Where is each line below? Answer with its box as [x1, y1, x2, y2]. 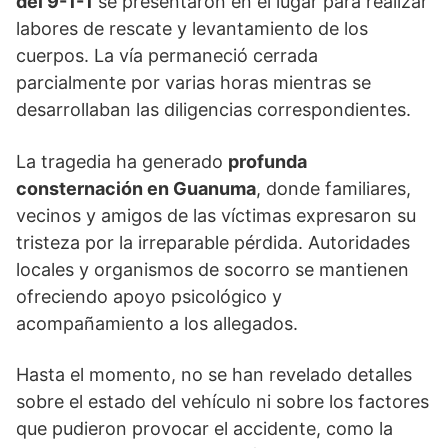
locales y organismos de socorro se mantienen [16, 259, 409, 281]
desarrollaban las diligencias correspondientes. [16, 99, 411, 121]
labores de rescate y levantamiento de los [16, 18, 368, 40]
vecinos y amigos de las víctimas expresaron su [16, 205, 416, 227]
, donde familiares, [256, 178, 411, 200]
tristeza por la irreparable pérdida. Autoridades [16, 232, 410, 254]
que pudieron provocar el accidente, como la [16, 418, 393, 440]
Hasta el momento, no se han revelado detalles [16, 364, 412, 386]
